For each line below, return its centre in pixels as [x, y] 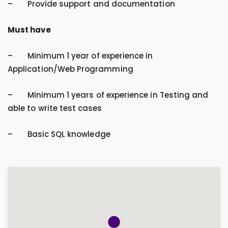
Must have [29, 30]
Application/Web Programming [70, 69]
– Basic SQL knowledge [59, 134]
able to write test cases [55, 108]
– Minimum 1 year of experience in [80, 56]
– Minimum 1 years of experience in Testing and [108, 95]
